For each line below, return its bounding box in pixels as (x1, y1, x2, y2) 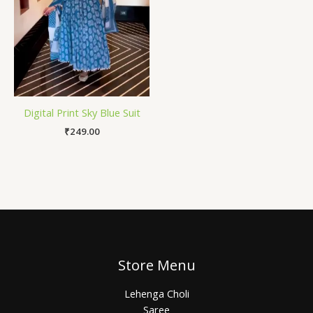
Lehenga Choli (124, 286, 189, 300)
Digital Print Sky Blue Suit (23, 105, 140, 120)
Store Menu (117, 255, 196, 275)
